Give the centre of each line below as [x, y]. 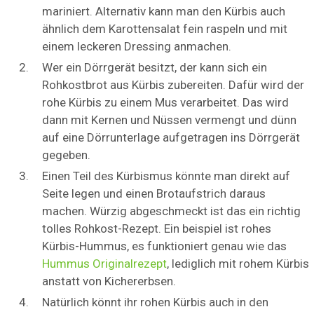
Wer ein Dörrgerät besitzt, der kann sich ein [155, 68]
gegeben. [66, 155]
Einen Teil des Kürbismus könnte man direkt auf [166, 176]
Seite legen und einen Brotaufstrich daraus [154, 194]
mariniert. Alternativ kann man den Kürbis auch [164, 12]
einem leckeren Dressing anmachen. [137, 47]
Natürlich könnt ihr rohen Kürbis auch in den [155, 302]
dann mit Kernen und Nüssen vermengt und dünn [169, 120]
